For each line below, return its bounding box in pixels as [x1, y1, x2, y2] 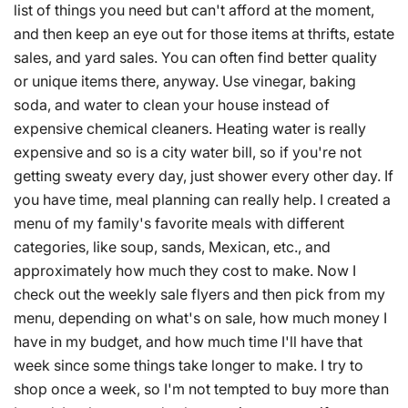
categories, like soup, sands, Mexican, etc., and [14, 237, 331, 256]
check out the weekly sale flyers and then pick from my [14, 284, 385, 303]
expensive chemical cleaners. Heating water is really [14, 118, 366, 138]
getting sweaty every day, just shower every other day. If [14, 166, 393, 185]
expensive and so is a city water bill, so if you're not [14, 142, 362, 161]
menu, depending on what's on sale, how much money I [14, 308, 387, 327]
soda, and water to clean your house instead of [14, 95, 330, 114]
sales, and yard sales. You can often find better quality [14, 47, 377, 66]
